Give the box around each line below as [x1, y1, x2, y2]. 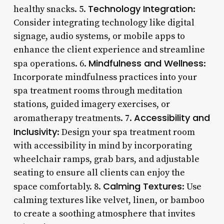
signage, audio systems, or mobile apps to [13, 30, 185, 42]
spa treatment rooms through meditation [13, 84, 182, 96]
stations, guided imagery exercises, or [13, 98, 170, 110]
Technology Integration [87, 2, 193, 15]
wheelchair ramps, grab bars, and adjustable [13, 153, 199, 165]
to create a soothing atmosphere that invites [13, 207, 195, 219]
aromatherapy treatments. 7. [13, 112, 134, 124]
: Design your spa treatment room [56, 126, 195, 138]
